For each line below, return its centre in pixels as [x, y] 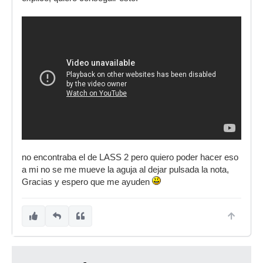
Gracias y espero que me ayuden [87, 182]
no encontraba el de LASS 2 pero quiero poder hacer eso [130, 158]
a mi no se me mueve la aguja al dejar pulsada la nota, [125, 170]
